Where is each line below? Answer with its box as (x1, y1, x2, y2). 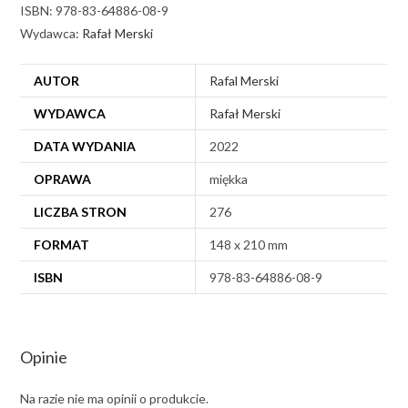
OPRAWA (34, 170, 92, 187)
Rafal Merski (209, 72, 280, 88)
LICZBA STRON (34, 203, 127, 219)
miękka (209, 170, 249, 187)
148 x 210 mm (209, 236, 289, 252)
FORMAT (34, 236, 90, 252)
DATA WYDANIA (34, 138, 137, 154)
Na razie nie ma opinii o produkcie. (20, 390, 209, 406)
